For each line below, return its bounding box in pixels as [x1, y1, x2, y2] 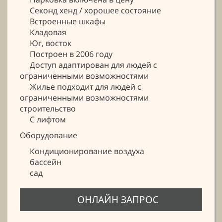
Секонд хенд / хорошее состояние [20, 4, 161, 16]
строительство [20, 103, 76, 114]
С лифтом [20, 113, 66, 125]
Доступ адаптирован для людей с [20, 59, 157, 70]
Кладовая [20, 26, 66, 38]
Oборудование [20, 129, 77, 141]
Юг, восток [20, 37, 71, 49]
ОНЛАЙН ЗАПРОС [75, 193, 159, 206]
